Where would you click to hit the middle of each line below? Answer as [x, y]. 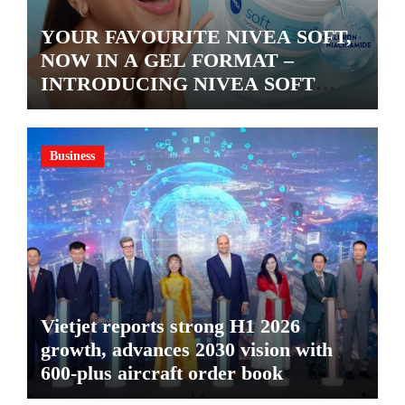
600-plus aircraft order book [161, 372]
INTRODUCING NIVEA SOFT [178, 84]
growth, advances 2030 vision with [186, 349]
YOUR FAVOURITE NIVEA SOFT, [196, 37]
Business [72, 155]
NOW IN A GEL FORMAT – [167, 61]
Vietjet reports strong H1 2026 [170, 325]
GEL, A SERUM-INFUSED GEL [184, 108]
